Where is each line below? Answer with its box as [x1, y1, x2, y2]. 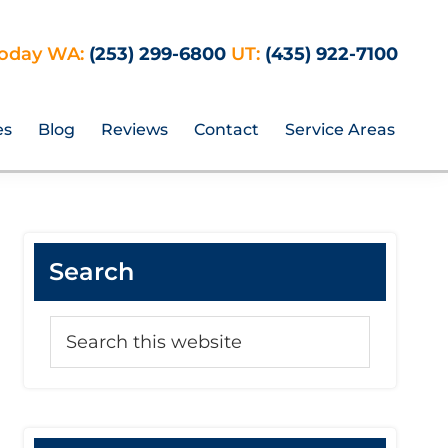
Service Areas [285, 120, 395, 139]
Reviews [101, 120, 168, 139]
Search [49, 257, 134, 286]
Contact [194, 120, 259, 139]
